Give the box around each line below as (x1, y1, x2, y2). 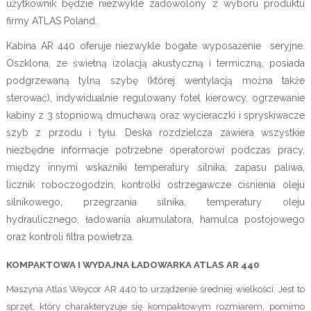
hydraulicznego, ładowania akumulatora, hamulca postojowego (6, 214, 305, 226)
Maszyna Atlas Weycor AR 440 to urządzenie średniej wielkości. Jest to (6, 283, 305, 295)
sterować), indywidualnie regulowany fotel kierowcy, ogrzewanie (6, 92, 305, 104)
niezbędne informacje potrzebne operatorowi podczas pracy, (6, 144, 305, 156)
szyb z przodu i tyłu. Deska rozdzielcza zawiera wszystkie (6, 127, 305, 139)
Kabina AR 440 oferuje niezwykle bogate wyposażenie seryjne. (6, 40, 305, 52)
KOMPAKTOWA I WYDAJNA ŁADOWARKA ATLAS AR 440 (6, 259, 259, 271)
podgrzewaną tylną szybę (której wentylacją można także (6, 75, 305, 87)
